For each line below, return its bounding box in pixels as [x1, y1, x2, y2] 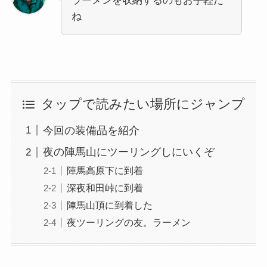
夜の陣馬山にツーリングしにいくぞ [42, 146, 215, 159]
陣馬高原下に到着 [66, 164, 143, 176]
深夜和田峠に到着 [66, 182, 143, 193]
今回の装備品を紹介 [42, 124, 139, 136]
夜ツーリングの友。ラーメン [66, 216, 191, 228]
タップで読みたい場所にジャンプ [41, 97, 246, 112]
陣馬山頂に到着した [66, 199, 153, 210]
